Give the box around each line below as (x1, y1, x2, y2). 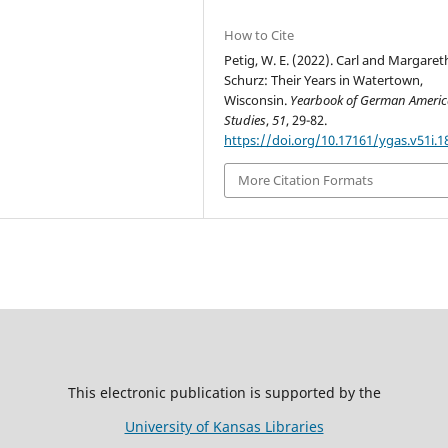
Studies (224, 111, 267, 130)
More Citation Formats (238, 171, 374, 190)
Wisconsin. (224, 91, 291, 110)
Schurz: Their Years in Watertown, (224, 71, 424, 90)
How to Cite (224, 26, 295, 45)
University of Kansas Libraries (124, 416, 324, 436)
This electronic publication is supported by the (67, 382, 381, 402)
